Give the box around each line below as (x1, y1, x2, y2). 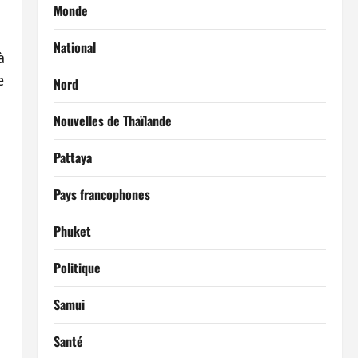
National (53, 38, 96, 57)
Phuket (53, 221, 91, 241)
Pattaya (53, 148, 92, 167)
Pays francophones (53, 185, 150, 204)
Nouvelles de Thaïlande (53, 111, 172, 130)
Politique (53, 258, 101, 277)
